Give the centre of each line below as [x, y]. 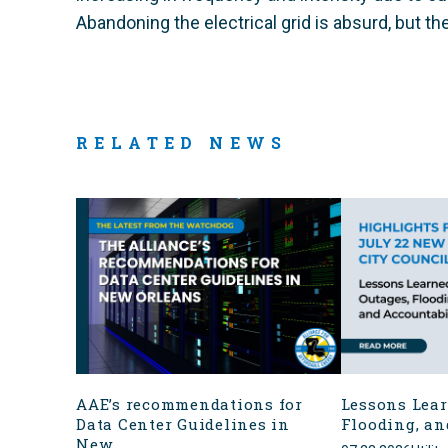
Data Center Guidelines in [183, 424]
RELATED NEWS [182, 142]
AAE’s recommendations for [189, 404]
